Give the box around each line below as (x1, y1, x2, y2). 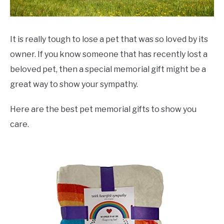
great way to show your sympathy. (10, 79, 138, 89)
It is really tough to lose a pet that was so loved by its (10, 34, 208, 44)
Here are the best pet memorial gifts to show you (10, 104, 196, 114)
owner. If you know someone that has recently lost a (10, 49, 207, 59)
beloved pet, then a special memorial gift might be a (10, 64, 206, 74)
